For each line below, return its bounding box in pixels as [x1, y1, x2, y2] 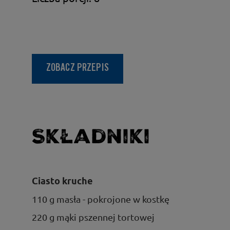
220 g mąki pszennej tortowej [32, 211, 155, 222]
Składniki [32, 124, 150, 148]
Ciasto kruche [32, 175, 93, 186]
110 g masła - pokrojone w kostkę [32, 193, 169, 204]
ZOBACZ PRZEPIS [46, 63, 109, 74]
